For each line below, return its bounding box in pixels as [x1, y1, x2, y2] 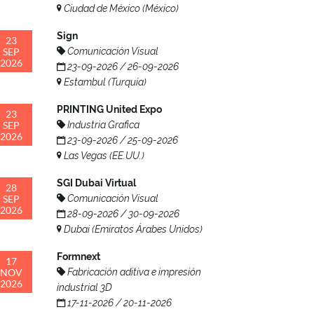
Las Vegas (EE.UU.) [62, 149, 144, 161]
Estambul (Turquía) [62, 76, 146, 88]
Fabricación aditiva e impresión [65, 266, 201, 278]
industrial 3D [57, 281, 112, 293]
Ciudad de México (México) [62, 2, 179, 14]
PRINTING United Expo [57, 103, 162, 115]
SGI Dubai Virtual [57, 177, 136, 189]
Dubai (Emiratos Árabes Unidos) [62, 223, 203, 235]
